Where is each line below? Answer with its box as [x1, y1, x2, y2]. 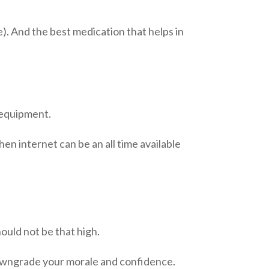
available [138, 137, 181, 151]
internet [18, 137, 58, 151]
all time [104, 137, 138, 151]
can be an [57, 137, 105, 151]
